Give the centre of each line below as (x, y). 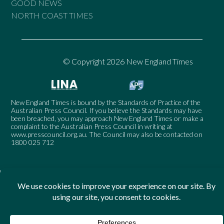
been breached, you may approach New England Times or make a (107, 118)
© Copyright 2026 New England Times (128, 61)
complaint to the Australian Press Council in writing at (92, 126)
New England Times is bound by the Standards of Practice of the (106, 102)
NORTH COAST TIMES (52, 15)
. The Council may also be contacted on (144, 134)
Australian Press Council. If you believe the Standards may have (107, 110)
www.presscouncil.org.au (49, 134)
